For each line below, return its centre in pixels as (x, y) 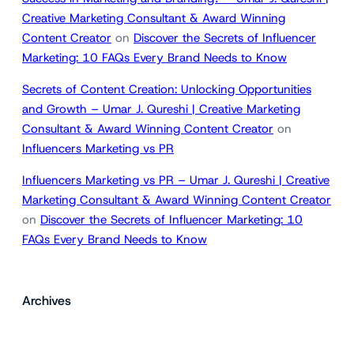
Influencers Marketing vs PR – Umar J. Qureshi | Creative (176, 181)
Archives (47, 301)
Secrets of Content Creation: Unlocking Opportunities (167, 90)
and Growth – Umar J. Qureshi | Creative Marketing (161, 109)
